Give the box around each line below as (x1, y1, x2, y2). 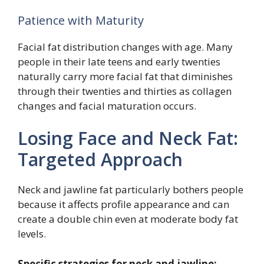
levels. (18, 227, 46, 241)
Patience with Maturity (18, 12, 144, 28)
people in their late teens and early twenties (18, 54, 220, 68)
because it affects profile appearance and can (18, 197, 229, 212)
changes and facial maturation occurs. (18, 98, 196, 113)
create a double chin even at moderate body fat (18, 212, 238, 226)
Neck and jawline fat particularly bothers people (18, 183, 243, 197)
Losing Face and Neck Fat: (18, 126, 238, 151)
